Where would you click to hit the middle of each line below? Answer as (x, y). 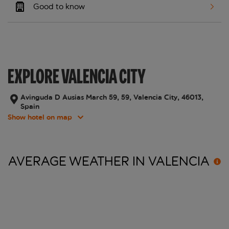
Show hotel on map (40, 118)
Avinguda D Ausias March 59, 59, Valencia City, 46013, (112, 98)
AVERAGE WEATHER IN (78, 162)
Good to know (59, 7)
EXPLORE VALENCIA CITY (77, 76)
